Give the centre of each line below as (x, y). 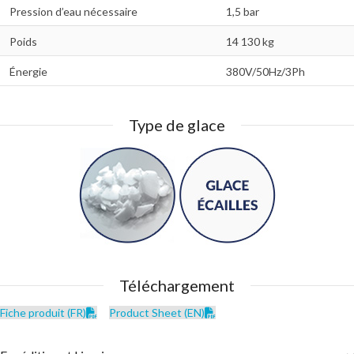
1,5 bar (243, 11)
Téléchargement (177, 285)
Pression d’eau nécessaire (73, 11)
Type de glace (177, 125)
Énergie (28, 72)
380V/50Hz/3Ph (265, 72)
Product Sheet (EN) (157, 313)
